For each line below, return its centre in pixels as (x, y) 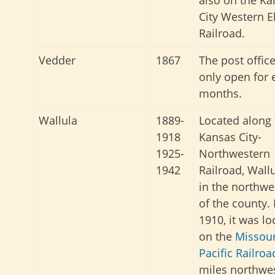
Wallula (58, 121)
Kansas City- (230, 137)
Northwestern (234, 154)
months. (220, 94)
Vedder (57, 60)
